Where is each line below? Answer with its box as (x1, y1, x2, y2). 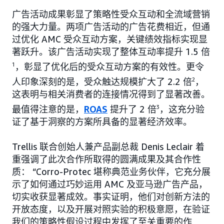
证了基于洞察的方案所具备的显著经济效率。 (12, 116, 192, 127)
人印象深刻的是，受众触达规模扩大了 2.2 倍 (12, 76, 192, 87)
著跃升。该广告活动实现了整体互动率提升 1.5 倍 (12, 46, 210, 57)
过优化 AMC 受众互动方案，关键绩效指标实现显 (12, 33, 207, 45)
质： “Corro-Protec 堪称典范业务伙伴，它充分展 (12, 166, 210, 177)
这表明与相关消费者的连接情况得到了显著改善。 (12, 88, 210, 100)
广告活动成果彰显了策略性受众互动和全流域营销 (12, 8, 210, 20)
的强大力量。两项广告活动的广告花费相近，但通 (12, 21, 210, 32)
